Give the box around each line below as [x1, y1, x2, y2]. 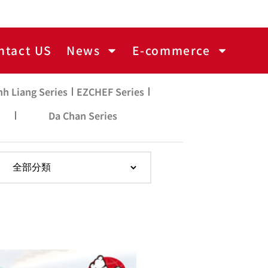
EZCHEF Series [77, 84, 145, 99]
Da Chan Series [48, 108, 117, 123]
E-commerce [132, 42, 211, 59]
